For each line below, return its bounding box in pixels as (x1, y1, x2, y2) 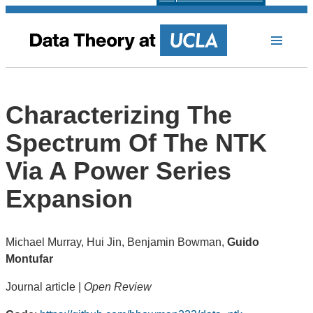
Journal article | (6, 280, 84, 293)
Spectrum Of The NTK (6, 129, 267, 157)
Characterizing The (6, 101, 232, 129)
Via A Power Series (6, 156, 231, 185)
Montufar (6, 252, 53, 265)
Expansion (6, 184, 133, 213)
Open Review (84, 280, 152, 293)
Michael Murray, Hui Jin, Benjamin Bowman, (6, 235, 227, 248)
